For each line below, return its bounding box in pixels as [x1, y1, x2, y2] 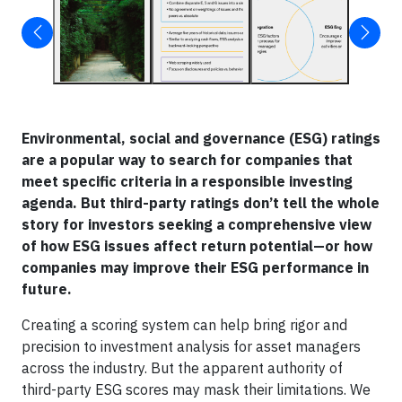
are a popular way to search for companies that [22, 151, 353, 169]
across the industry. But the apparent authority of [22, 359, 343, 377]
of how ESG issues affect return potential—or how [22, 237, 372, 255]
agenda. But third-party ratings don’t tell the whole [22, 194, 380, 212]
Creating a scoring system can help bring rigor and [22, 316, 347, 334]
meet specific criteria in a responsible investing [22, 172, 353, 190]
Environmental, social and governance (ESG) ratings [22, 129, 380, 147]
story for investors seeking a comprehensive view [22, 215, 371, 233]
